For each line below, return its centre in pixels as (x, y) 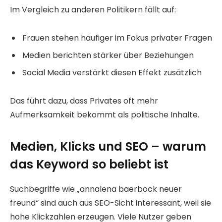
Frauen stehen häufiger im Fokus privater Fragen (117, 38)
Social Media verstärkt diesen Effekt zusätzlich (112, 72)
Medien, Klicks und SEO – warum (108, 147)
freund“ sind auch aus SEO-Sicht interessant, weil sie (111, 203)
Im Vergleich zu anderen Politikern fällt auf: (93, 10)
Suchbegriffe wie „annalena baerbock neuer (96, 189)
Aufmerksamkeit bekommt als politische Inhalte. (105, 114)
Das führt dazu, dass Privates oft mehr (84, 101)
